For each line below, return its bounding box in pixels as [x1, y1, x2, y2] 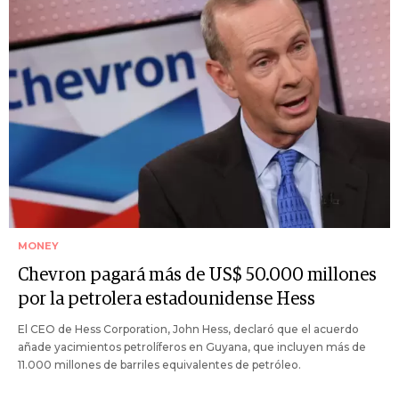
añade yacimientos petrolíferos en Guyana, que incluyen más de [18, 340, 366, 354]
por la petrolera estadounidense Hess [18, 290, 315, 309]
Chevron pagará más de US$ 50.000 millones [18, 266, 377, 285]
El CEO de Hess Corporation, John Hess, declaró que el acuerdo [18, 322, 359, 337]
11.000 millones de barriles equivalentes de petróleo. [18, 358, 301, 372]
